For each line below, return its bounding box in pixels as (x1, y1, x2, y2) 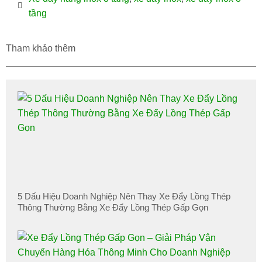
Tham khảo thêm (6, 43, 75, 54)
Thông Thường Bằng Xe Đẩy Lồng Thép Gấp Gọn (18, 202, 208, 213)
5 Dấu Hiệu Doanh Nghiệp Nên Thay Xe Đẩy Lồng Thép (18, 191, 230, 202)
